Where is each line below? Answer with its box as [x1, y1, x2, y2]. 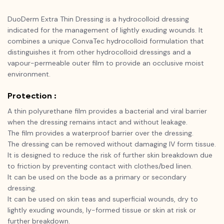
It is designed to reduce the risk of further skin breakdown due [7, 150, 212, 160]
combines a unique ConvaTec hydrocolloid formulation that [7, 36, 204, 46]
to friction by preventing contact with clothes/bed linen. [7, 161, 194, 171]
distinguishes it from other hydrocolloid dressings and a [7, 47, 191, 57]
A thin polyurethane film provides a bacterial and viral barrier [7, 106, 207, 116]
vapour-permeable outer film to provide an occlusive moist [7, 58, 204, 68]
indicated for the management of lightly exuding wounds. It [7, 25, 203, 35]
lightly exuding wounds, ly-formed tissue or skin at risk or [7, 205, 196, 215]
